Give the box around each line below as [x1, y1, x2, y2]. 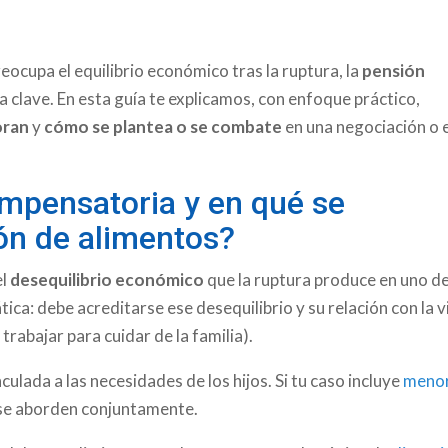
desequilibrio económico [10, 268, 205, 290]
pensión [362, 59, 426, 81]
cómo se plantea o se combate [44, 115, 283, 137]
